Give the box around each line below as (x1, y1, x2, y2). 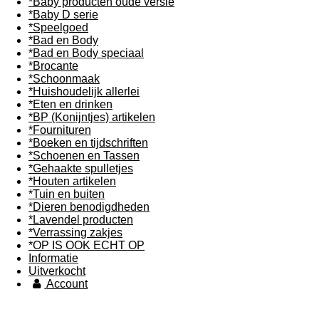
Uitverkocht (28, 265, 85, 277)
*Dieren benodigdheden (28, 201, 150, 213)
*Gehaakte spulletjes (28, 162, 133, 174)
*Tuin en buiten (28, 188, 105, 200)
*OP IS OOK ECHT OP (28, 239, 145, 251)
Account (46, 278, 88, 290)
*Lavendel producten (28, 214, 133, 226)
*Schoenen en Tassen (28, 150, 140, 162)
